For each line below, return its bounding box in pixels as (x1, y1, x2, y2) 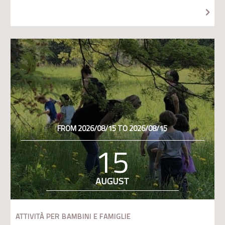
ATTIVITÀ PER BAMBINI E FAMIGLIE (16, 211, 131, 221)
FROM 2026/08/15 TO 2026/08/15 (57, 123, 168, 134)
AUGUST (95, 174, 130, 188)
